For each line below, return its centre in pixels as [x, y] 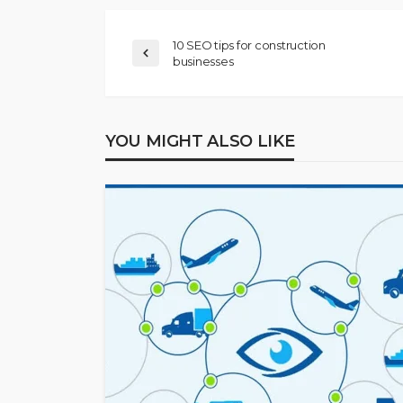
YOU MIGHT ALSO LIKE [200, 141]
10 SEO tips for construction [249, 45]
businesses [205, 61]
